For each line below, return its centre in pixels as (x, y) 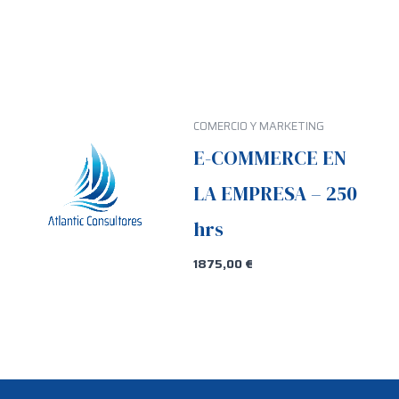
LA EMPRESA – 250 (276, 193)
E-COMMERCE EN (270, 157)
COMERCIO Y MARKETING (259, 127)
